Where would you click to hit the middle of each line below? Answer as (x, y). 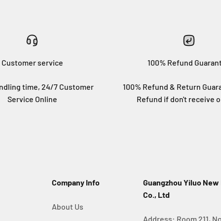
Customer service (32, 62)
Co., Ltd (157, 195)
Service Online (32, 99)
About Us (67, 206)
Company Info (75, 182)
